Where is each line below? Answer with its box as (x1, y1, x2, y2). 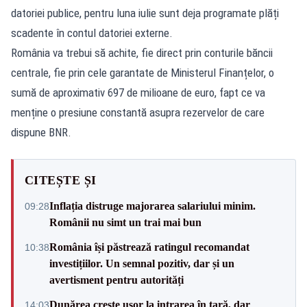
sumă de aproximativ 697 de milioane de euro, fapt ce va (11, 86, 265, 100)
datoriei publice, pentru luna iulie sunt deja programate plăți (11, 6, 279, 21)
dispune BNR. (11, 125, 71, 140)
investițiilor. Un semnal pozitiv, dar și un (49, 258, 234, 270)
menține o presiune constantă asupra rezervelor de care (11, 106, 265, 120)
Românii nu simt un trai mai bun (49, 217, 201, 229)
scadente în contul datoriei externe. (11, 26, 173, 40)
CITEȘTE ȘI (25, 173, 97, 188)
